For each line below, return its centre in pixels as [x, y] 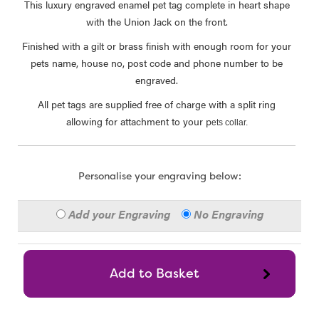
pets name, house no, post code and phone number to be [157, 63]
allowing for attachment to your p [138, 121]
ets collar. [229, 122]
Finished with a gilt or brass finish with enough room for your [157, 46]
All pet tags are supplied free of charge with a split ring [157, 104]
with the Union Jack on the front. [157, 21]
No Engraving [228, 214]
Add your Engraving [123, 214]
